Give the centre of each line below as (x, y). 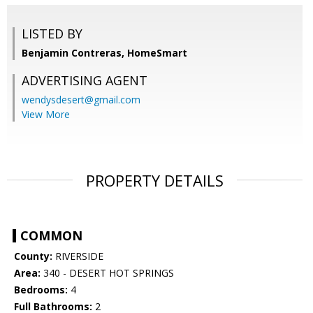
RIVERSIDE (78, 256)
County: (33, 256)
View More (46, 115)
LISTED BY (52, 34)
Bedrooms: (41, 290)
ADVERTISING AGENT (85, 81)
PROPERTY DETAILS (155, 181)
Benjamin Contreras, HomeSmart (104, 53)
